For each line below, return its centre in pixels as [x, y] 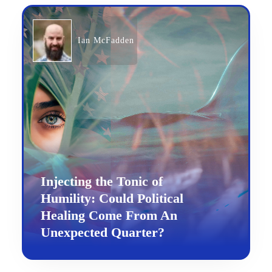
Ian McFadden [106, 41]
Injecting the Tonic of [101, 182]
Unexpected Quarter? [102, 233]
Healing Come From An [109, 216]
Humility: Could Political [112, 199]
